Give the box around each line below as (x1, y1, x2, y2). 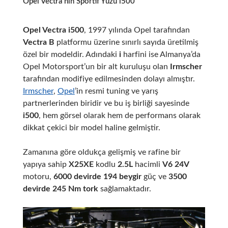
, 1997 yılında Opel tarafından (83, 25, 190, 34)
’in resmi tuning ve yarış (74, 87, 158, 95)
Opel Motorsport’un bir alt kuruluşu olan (22, 62, 170, 71)
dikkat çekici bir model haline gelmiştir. (22, 123, 160, 132)
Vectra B (22, 38, 54, 46)
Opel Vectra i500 (22, 25, 84, 34)
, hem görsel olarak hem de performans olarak (38, 111, 201, 120)
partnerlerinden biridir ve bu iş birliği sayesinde (22, 99, 189, 107)
